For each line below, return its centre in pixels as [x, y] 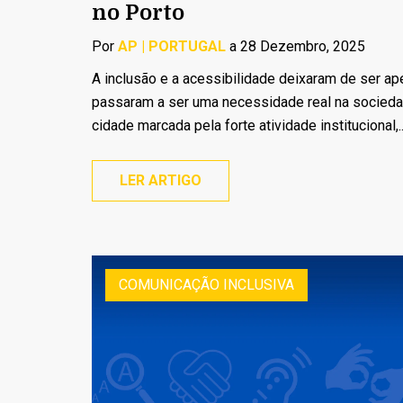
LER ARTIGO [161, 180]
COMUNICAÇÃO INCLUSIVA [206, 284]
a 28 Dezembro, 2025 [296, 46]
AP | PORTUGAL [172, 46]
